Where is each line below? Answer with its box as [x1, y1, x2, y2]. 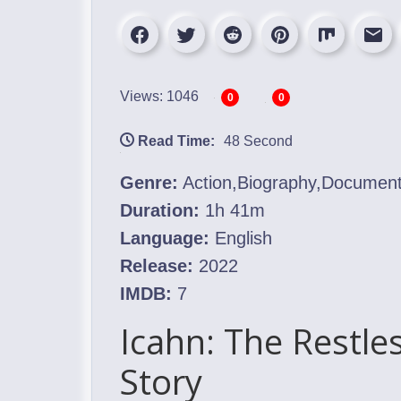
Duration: [120, 200, 200, 220]
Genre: [120, 173, 178, 192]
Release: [120, 256, 193, 276]
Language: [120, 228, 209, 248]
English [209, 228, 272, 248]
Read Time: [138, 133, 215, 149]
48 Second [224, 133, 293, 149]
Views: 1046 [120, 88, 199, 104]
